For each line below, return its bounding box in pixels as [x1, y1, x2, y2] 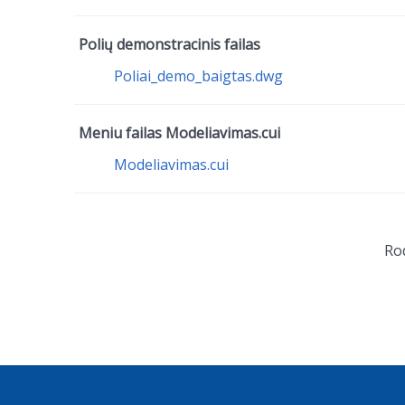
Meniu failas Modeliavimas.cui [79, 123, 280, 143]
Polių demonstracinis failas [79, 34, 260, 54]
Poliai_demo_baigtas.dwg [114, 66, 283, 86]
